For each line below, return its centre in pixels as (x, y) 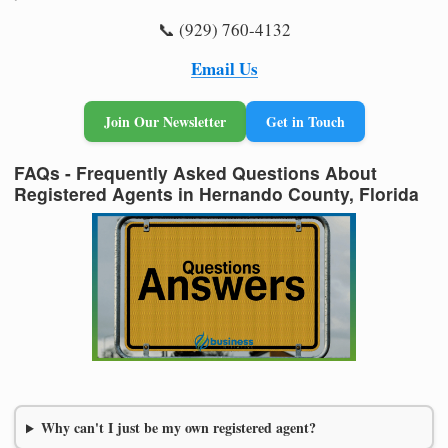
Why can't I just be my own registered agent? (178, 428)
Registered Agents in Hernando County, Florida (216, 193)
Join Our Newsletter (164, 121)
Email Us (224, 68)
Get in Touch (305, 121)
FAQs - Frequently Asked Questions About (195, 172)
